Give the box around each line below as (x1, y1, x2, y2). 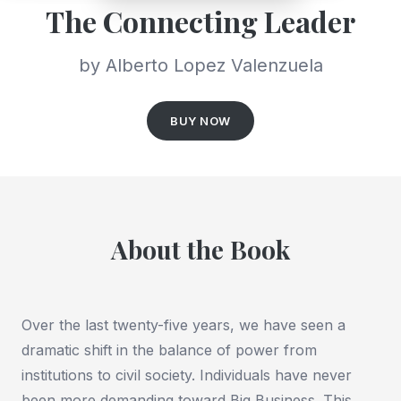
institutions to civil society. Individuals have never (21, 366, 352, 385)
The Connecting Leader (46, 2, 355, 41)
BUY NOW (170, 114, 231, 129)
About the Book (111, 233, 290, 267)
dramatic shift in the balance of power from (21, 341, 317, 360)
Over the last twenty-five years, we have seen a (21, 316, 346, 335)
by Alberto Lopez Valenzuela (78, 55, 323, 77)
